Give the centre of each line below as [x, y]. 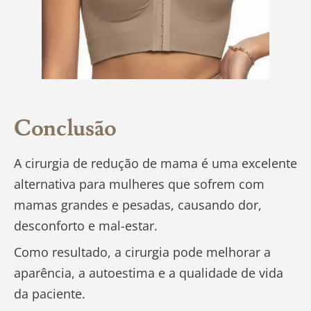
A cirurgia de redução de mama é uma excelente [155, 163]
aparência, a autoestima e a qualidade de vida [149, 273]
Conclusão [66, 129]
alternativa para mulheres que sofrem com [139, 184]
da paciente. [50, 294]
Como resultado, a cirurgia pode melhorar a [142, 252]
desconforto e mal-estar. [89, 226]
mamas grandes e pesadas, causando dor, [138, 205]
